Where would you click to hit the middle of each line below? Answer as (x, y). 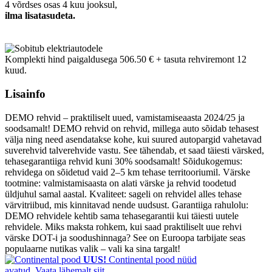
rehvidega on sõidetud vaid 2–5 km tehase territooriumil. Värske (127, 172)
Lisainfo (25, 94)
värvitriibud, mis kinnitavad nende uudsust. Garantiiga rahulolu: (127, 205)
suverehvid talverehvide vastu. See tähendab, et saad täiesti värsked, (134, 150)
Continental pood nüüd (151, 259)
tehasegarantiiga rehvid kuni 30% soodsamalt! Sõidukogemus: (124, 161)
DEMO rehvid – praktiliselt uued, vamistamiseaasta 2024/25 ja (125, 117)
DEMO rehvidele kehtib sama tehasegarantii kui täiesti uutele (122, 216)
